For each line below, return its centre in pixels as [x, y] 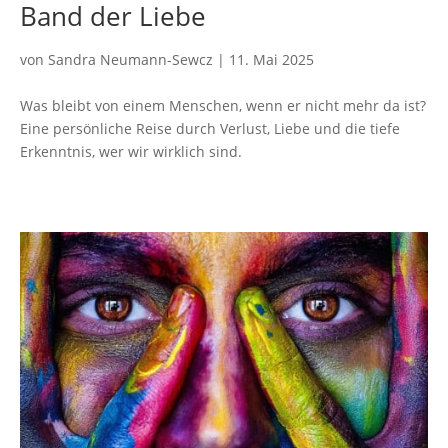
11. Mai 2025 [271, 59]
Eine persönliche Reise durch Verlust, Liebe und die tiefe [210, 128]
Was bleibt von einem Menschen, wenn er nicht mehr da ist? [223, 105]
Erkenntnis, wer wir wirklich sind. [131, 151]
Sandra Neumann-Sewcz [130, 59]
